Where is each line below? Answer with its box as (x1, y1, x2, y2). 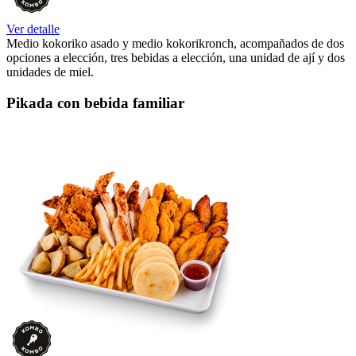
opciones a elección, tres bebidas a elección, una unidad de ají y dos (6, 51, 345, 65)
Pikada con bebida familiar (6, 95, 184, 112)
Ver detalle (6, 22, 60, 37)
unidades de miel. (6, 65, 94, 79)
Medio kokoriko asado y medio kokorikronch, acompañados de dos (6, 37, 344, 51)
